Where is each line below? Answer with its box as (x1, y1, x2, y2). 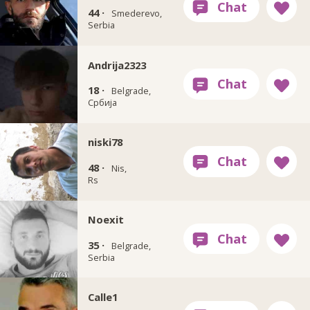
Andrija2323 (87, 57, 146, 72)
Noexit (87, 212, 124, 227)
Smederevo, (111, 7, 162, 20)
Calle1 (87, 289, 118, 304)
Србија (87, 96, 117, 109)
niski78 (87, 135, 122, 149)
